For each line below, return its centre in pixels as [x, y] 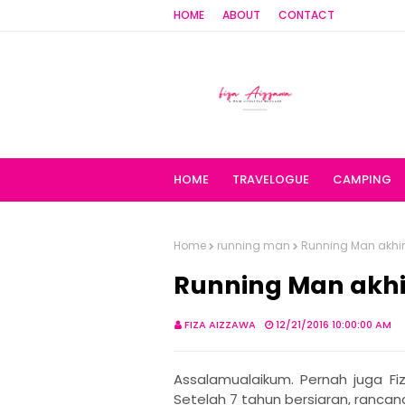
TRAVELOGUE [271, 179]
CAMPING [362, 179]
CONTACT [306, 15]
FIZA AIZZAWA [220, 325]
